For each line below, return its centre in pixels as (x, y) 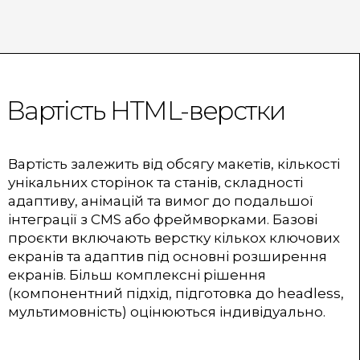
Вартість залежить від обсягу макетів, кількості (174, 164)
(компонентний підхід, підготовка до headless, (176, 293)
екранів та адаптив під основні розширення (168, 256)
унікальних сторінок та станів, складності (155, 182)
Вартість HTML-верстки (146, 111)
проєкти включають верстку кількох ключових (174, 237)
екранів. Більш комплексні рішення (137, 274)
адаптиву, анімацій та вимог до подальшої (161, 200)
